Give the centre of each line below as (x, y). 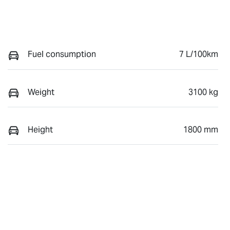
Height (40, 130)
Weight (41, 92)
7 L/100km (199, 54)
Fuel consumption (62, 54)
